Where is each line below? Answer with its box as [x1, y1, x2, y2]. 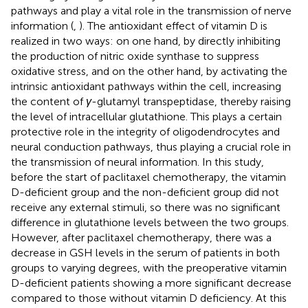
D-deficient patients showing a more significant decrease [11, 276, 291, 289]
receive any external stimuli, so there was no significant [11, 200, 280, 214]
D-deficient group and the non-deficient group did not [11, 185, 279, 199]
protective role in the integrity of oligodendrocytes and [11, 124, 280, 138]
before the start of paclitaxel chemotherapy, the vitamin [11, 170, 286, 184]
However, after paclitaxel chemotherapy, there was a [11, 230, 272, 244]
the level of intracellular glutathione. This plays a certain [11, 109, 282, 123]
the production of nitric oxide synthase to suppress [11, 49, 259, 63]
